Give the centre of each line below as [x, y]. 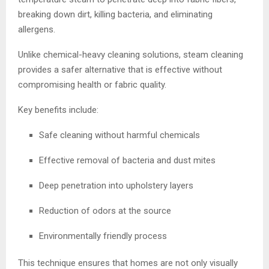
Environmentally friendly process [103, 236]
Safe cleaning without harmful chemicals [119, 135]
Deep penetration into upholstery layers [116, 185]
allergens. [37, 29]
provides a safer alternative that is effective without [120, 69]
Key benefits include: [58, 110]
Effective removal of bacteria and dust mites [127, 160]
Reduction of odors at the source [105, 210]
